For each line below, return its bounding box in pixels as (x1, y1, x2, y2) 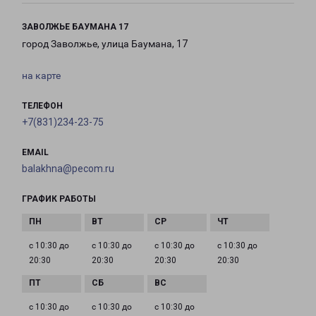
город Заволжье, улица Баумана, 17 (22, 38, 188, 50)
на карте (22, 70, 61, 82)
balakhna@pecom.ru (22, 163, 114, 175)
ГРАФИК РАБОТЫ (22, 194, 96, 205)
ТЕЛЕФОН (22, 101, 63, 111)
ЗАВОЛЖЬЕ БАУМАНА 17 (22, 22, 128, 32)
